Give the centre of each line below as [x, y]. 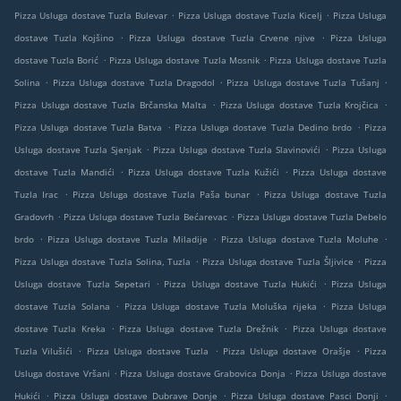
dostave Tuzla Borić [57, 60]
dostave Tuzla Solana [62, 306]
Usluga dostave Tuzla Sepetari [82, 284]
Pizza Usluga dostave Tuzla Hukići [241, 284]
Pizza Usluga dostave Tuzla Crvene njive [222, 38]
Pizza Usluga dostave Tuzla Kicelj [250, 15]
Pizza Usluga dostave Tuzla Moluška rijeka [220, 306]
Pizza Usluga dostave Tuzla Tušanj [303, 82]
